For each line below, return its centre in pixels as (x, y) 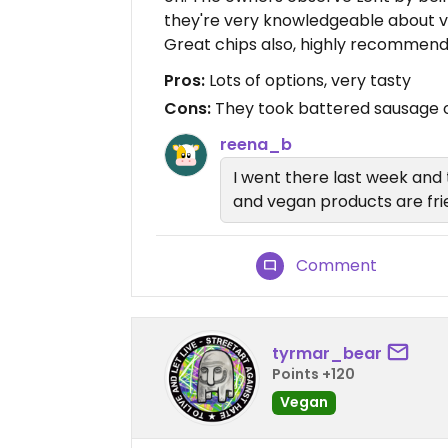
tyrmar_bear (327, 353)
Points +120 (313, 373)
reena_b (256, 144)
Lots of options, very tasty (308, 80)
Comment (337, 265)
